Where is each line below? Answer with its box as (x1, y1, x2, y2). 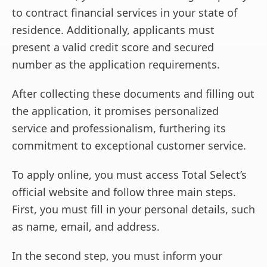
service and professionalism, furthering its (12, 121, 226, 136)
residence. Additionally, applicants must (12, 23, 215, 38)
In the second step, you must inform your (12, 249, 222, 263)
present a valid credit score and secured (12, 40, 214, 55)
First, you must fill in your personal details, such (12, 202, 255, 217)
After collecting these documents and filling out (12, 86, 254, 101)
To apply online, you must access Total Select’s (12, 167, 247, 182)
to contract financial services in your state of (12, 5, 237, 20)
